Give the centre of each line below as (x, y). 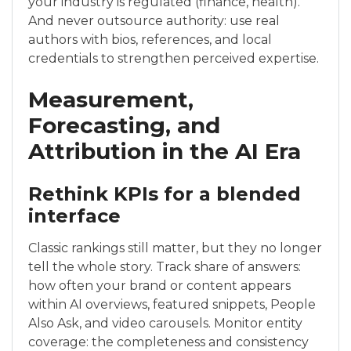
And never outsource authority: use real (154, 21)
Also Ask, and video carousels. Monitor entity (165, 324)
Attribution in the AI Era (165, 152)
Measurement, (111, 100)
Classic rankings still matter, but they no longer (175, 248)
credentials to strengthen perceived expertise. (174, 59)
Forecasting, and (124, 126)
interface (74, 216)
